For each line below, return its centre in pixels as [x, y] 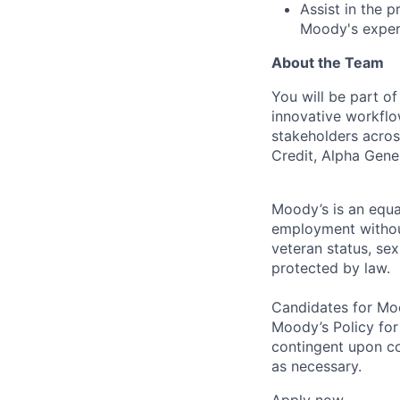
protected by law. [331, 267]
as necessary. [317, 366]
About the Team [328, 62]
